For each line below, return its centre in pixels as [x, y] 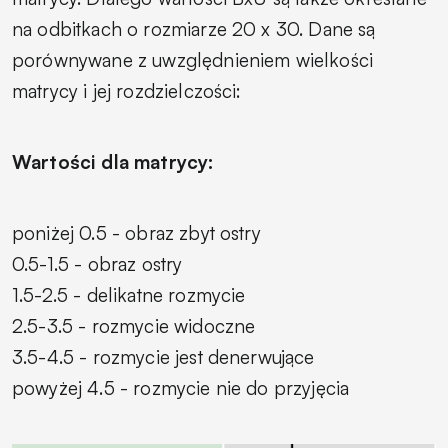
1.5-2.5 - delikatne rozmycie [129, 295]
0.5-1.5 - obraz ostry [97, 264]
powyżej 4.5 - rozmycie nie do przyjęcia [181, 388]
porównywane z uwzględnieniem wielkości [193, 60]
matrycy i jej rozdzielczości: [127, 91]
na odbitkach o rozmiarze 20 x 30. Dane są [194, 29]
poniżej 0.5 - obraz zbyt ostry [136, 233]
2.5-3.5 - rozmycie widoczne [134, 326]
